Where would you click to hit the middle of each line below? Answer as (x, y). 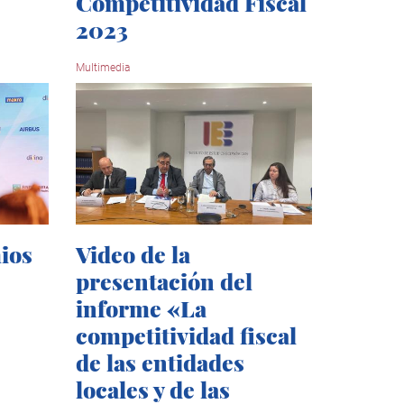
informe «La (141, 308)
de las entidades (160, 362)
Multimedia (102, 67)
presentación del (164, 280)
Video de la (133, 253)
